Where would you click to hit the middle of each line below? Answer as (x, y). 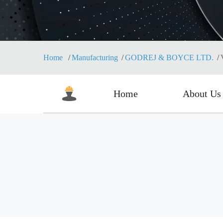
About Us (202, 94)
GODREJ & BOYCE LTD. (169, 57)
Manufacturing (95, 57)
